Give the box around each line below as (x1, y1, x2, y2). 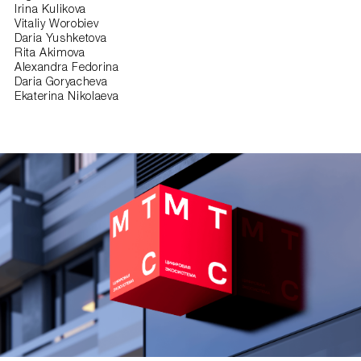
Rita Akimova (15, 48, 85, 60)
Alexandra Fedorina (15, 63, 119, 75)
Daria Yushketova (15, 34, 107, 46)
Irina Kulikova (15, 5, 86, 17)
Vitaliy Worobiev (15, 19, 99, 31)
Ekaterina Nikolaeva (15, 92, 119, 104)
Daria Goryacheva (15, 77, 108, 89)
